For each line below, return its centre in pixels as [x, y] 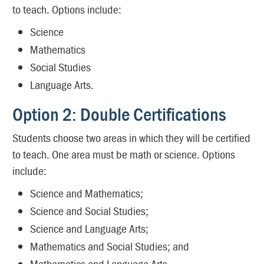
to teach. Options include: [67, 9]
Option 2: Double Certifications [119, 114]
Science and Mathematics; [87, 193]
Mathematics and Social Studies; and [110, 246]
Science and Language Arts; [89, 228]
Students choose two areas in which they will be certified [131, 138]
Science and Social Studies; [89, 211]
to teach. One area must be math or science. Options [124, 154]
